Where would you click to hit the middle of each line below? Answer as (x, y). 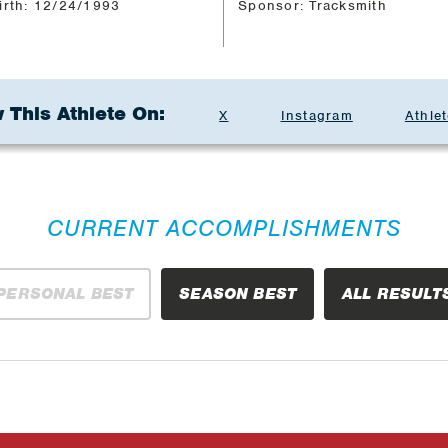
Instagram (316, 115)
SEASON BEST (238, 293)
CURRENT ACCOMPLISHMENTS (224, 227)
